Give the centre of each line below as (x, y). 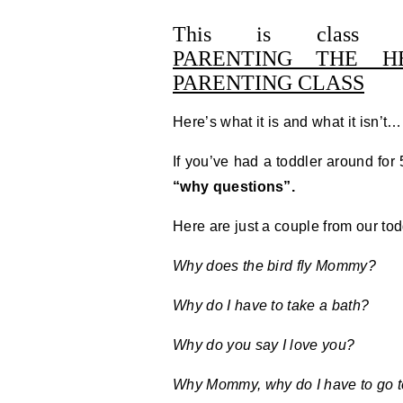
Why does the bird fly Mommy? (274, 266)
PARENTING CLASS (269, 83)
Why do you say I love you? (264, 345)
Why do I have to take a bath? (271, 305)
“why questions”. (234, 187)
